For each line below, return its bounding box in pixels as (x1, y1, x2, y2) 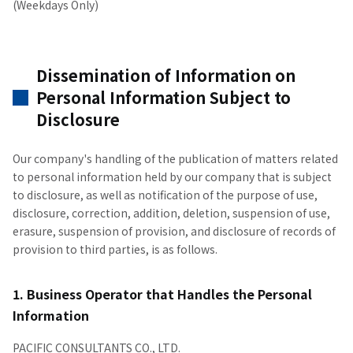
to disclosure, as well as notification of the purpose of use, (13, 187, 318, 203)
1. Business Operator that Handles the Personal (13, 284, 312, 303)
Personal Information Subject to (36, 86, 291, 109)
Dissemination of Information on (36, 64, 295, 87)
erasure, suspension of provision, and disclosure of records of (13, 223, 336, 239)
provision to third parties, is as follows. (13, 241, 217, 257)
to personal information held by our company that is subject (13, 169, 332, 184)
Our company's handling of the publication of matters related (13, 150, 338, 166)
